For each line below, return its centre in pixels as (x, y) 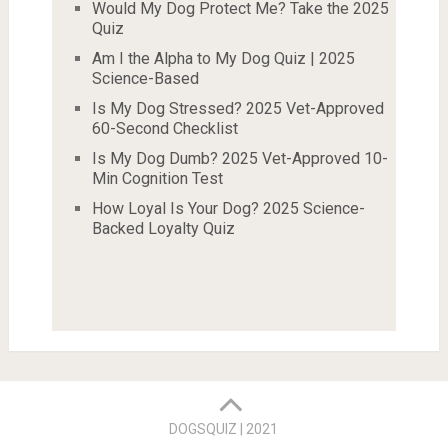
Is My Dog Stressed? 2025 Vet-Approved (237, 109)
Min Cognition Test (157, 179)
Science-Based (145, 79)
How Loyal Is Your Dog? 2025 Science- (228, 209)
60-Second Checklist (164, 129)
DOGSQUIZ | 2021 (224, 429)
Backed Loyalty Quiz (163, 229)
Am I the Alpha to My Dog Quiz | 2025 (223, 59)
